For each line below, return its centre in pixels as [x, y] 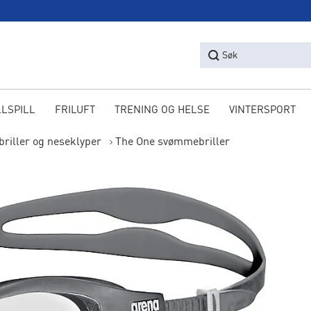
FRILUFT [75, 111]
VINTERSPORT [262, 111]
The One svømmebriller [172, 142]
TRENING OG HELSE [162, 111]
